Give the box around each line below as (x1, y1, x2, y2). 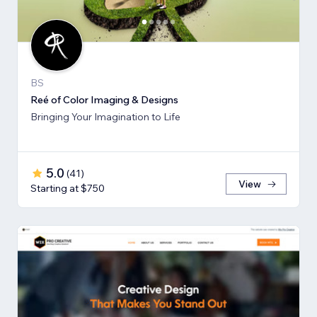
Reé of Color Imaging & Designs (30, 93, 178, 107)
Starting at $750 (30, 182, 105, 195)
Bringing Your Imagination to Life (30, 110, 180, 124)
